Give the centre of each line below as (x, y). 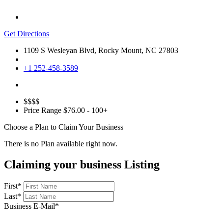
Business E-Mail (29, 206)
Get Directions (27, 34)
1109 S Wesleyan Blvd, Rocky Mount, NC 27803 (101, 51)
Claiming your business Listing (82, 165)
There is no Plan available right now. (61, 144)
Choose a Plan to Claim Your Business (64, 127)
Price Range (42, 110)
